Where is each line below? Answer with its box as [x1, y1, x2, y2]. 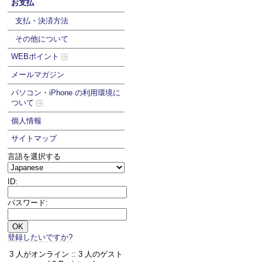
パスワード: [7, 198, 48, 207]
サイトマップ [11, 134, 57, 143]
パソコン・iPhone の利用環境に [11, 88, 121, 97]
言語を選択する [7, 152, 61, 161]
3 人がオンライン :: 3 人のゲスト [9, 250, 123, 259]
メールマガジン [11, 70, 65, 80]
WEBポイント [11, 52, 62, 61]
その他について [15, 34, 68, 43]
